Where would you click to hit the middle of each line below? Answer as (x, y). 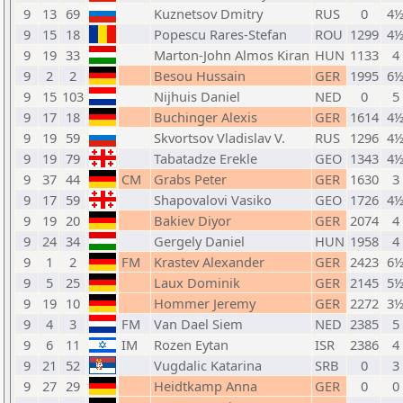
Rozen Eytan (191, 345)
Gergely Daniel (199, 241)
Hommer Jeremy (205, 303)
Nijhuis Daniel (197, 96)
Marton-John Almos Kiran (232, 55)
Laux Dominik (197, 282)
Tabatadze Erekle (206, 158)
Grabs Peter (190, 179)
